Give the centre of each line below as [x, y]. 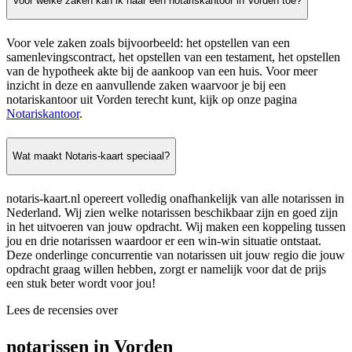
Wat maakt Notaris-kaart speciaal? [91, 156]
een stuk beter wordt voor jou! [81, 283]
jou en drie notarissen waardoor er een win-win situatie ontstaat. [164, 241]
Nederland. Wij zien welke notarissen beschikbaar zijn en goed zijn [172, 213]
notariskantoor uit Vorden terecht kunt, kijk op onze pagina [152, 99]
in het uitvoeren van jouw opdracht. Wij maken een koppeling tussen [176, 227]
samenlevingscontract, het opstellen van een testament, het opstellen [173, 57]
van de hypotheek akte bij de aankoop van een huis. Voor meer [162, 71]
